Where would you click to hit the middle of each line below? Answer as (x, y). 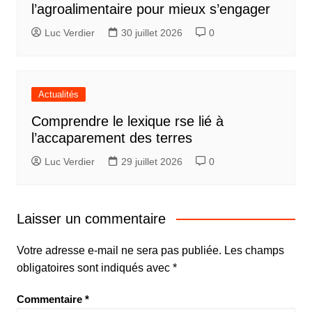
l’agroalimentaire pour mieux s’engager (150, 9)
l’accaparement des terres (111, 138)
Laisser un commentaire (91, 219)
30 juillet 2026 (151, 33)
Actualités (58, 95)
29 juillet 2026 (151, 162)
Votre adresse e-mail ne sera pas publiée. (119, 251)
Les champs (254, 251)
